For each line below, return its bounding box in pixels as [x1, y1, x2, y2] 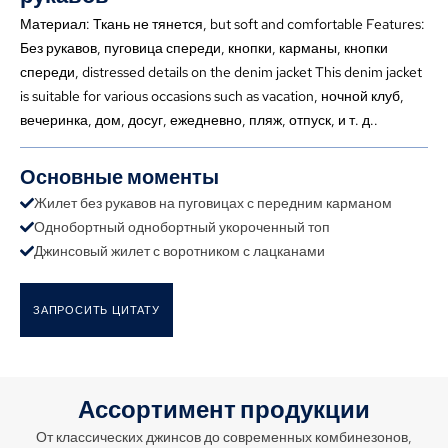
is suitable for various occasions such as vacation [20, 87, 314, 105]
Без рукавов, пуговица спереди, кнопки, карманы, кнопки [20, 39, 388, 57]
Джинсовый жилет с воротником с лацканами [34, 242, 325, 260]
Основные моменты [20, 164, 219, 190]
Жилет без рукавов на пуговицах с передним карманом [34, 194, 392, 212]
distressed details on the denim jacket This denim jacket [82, 63, 422, 81]
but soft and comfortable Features [210, 15, 421, 33]
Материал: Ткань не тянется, [20, 15, 210, 33]
